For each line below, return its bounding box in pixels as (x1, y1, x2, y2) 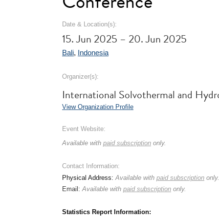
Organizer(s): (62, 73, 99, 80)
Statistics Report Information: (62, 208, 151, 216)
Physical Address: (62, 174, 115, 181)
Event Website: (62, 125, 106, 132)
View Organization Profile (62, 103, 133, 110)
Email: (62, 185, 82, 193)
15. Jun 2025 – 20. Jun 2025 (62, 31, 187, 47)
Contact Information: (62, 162, 120, 170)
